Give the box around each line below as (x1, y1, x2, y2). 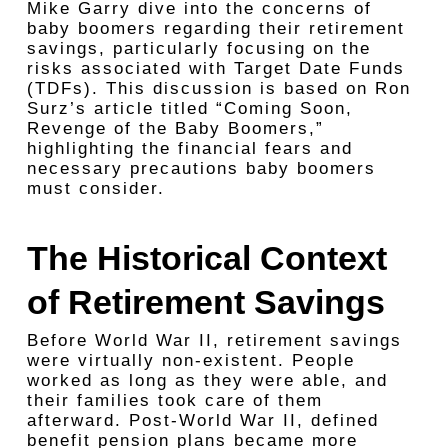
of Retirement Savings (26, 283, 385, 321)
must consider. (26, 179, 165, 198)
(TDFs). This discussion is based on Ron (26, 79, 411, 98)
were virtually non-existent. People (26, 351, 355, 370)
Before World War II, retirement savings (26, 331, 402, 350)
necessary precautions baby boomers (26, 159, 376, 178)
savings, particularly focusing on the (26, 39, 371, 58)
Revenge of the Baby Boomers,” (26, 119, 324, 138)
